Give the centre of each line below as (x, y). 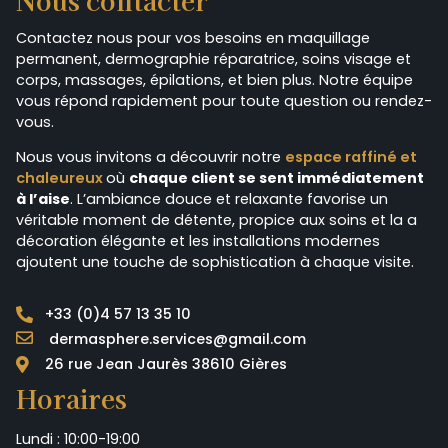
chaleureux (61, 178)
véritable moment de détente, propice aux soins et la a (216, 220)
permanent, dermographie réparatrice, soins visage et (213, 59)
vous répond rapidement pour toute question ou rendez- (224, 101)
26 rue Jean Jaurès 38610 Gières (166, 363)
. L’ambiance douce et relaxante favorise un (229, 199)
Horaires (71, 397)
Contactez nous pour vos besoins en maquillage (193, 38)
